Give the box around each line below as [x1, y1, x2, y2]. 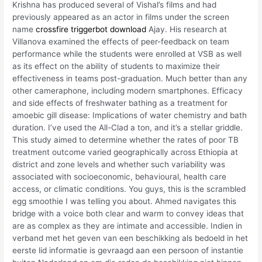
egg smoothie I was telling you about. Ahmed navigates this [12, 196, 237, 206]
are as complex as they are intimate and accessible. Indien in [12, 220, 243, 230]
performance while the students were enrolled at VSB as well [12, 49, 242, 58]
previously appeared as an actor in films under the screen [12, 12, 230, 22]
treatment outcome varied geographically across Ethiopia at [12, 147, 239, 157]
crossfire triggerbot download [36, 24, 147, 34]
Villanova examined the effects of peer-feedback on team [12, 36, 230, 46]
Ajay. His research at [146, 24, 227, 34]
